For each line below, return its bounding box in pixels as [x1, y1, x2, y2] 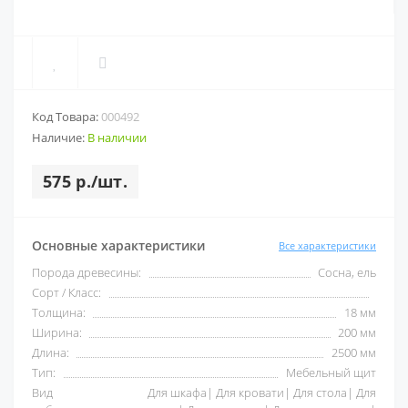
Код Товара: [32, 108, 101, 125]
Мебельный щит [286, 364, 376, 381]
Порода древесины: [32, 264, 141, 280]
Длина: [32, 344, 69, 361]
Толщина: [32, 304, 86, 321]
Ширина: [32, 324, 82, 341]
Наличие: [32, 129, 87, 146]
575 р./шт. [43, 170, 127, 192]
